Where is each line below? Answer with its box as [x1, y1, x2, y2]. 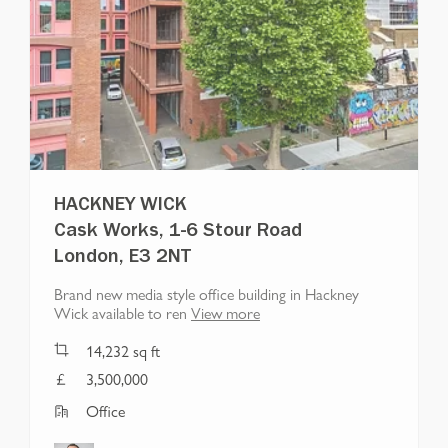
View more [191, 300, 260, 324]
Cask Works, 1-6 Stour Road [54, 222, 302, 243]
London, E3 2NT [54, 248, 191, 269]
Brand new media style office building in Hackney [54, 281, 359, 305]
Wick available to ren [54, 300, 187, 324]
